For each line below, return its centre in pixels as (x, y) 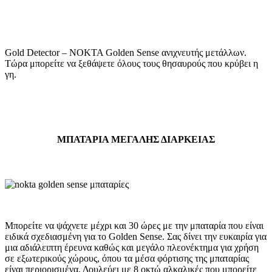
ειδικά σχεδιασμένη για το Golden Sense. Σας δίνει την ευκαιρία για (136, 236)
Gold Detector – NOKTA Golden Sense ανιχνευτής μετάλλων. (126, 53)
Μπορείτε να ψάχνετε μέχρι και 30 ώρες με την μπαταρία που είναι (134, 225)
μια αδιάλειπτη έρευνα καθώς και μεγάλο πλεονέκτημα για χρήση (132, 247)
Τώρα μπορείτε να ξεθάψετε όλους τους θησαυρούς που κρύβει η (131, 64)
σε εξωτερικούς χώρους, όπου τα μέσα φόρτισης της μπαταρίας (127, 258)
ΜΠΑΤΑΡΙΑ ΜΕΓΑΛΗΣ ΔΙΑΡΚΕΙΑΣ (136, 140)
